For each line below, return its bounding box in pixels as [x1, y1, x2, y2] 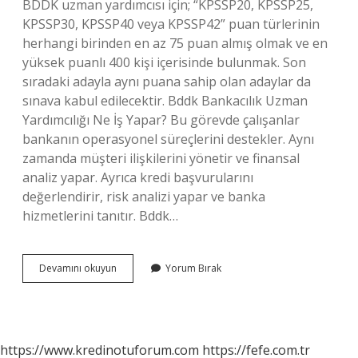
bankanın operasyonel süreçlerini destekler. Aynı [22, 130, 314, 148]
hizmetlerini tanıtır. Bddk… [22, 207, 178, 225]
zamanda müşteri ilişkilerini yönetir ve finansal [22, 149, 300, 167]
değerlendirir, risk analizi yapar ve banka [22, 188, 265, 205]
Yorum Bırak [165, 261, 221, 275]
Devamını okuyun [39, 261, 117, 275]
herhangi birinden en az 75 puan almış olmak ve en [22, 34, 328, 52]
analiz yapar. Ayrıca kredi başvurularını [22, 169, 253, 186]
